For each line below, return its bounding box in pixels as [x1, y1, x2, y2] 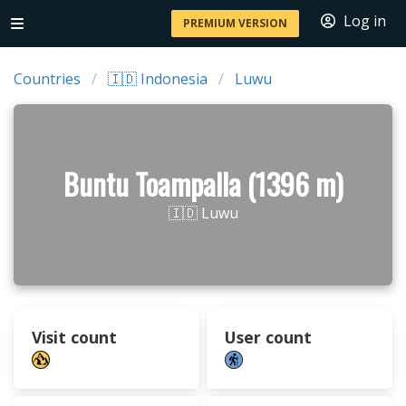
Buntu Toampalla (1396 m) [63, 162, 343, 205]
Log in [343, 11, 386, 31]
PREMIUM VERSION [183, 15, 287, 31]
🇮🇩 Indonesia [108, 69, 208, 89]
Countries [14, 69, 81, 89]
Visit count [32, 326, 117, 348]
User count [225, 326, 312, 348]
